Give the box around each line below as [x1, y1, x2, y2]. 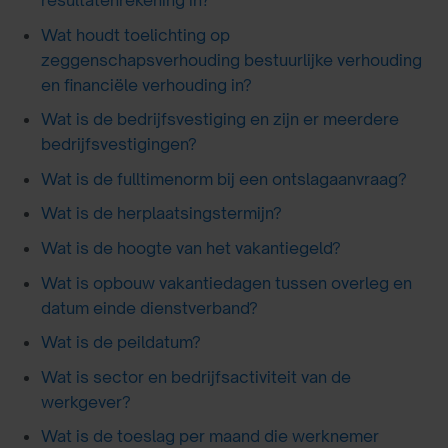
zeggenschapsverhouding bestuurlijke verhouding [40, 49, 422, 70]
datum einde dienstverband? [40, 297, 258, 318]
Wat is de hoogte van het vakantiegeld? [40, 237, 341, 258]
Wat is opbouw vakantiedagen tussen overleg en [40, 272, 412, 293]
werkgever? [40, 391, 131, 412]
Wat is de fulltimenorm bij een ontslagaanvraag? [40, 168, 407, 189]
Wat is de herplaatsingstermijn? [40, 203, 282, 224]
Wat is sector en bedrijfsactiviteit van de [40, 366, 351, 387]
